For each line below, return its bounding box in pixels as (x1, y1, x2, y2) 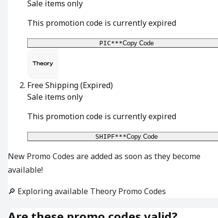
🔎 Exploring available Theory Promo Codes (8, 186, 166, 197)
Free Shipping (27, 80, 78, 91)
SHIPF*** (95, 133, 127, 141)
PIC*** (99, 39, 123, 47)
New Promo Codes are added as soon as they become (8, 151, 200, 162)
